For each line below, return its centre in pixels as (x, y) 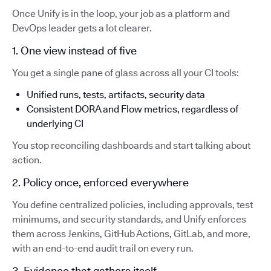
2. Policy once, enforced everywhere (100, 182)
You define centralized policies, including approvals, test (132, 204)
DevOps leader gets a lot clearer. (82, 28)
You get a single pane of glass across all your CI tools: (126, 73)
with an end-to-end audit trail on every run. (103, 248)
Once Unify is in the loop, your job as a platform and (121, 13)
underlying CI (55, 123)
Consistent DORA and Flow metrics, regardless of (132, 109)
